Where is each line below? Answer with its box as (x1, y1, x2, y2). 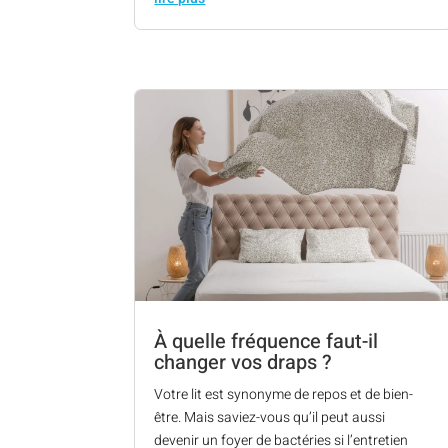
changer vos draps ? (154, 348, 333, 378)
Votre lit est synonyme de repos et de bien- (154, 384, 414, 406)
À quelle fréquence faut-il (154, 327, 379, 357)
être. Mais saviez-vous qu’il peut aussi (154, 407, 386, 429)
